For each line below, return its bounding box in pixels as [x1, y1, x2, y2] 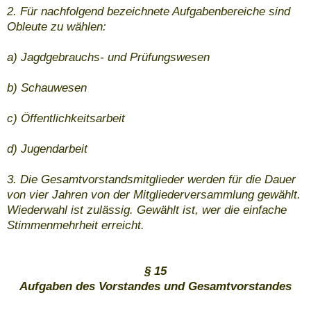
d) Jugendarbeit [7, 142, 87, 156]
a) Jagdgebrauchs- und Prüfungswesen [7, 51, 210, 65]
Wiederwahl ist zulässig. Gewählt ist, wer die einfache [7, 203, 287, 217]
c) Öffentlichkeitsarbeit [7, 112, 125, 126]
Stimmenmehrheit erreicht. [7, 219, 144, 233]
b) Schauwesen [7, 81, 87, 95]
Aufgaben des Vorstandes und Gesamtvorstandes [19, 280, 292, 294]
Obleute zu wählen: [7, 20, 106, 34]
